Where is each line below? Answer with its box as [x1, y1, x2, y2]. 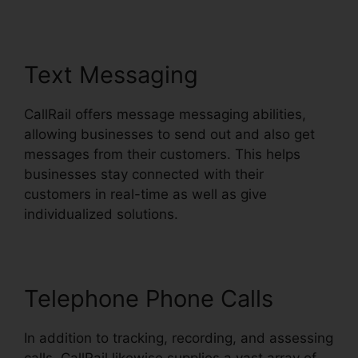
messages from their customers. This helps [24, 146, 300, 163]
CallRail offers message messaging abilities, [24, 106, 306, 123]
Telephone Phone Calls [24, 284, 273, 313]
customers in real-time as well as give [24, 186, 267, 203]
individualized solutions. [24, 206, 178, 223]
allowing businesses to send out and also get [24, 126, 315, 143]
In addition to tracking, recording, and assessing [24, 330, 333, 347]
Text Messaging [24, 61, 198, 89]
